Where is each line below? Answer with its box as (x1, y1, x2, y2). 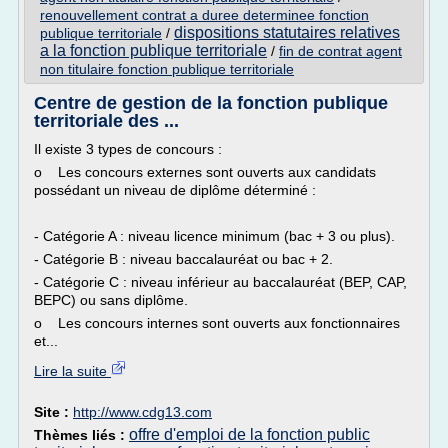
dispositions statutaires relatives (174, 24, 400, 41)
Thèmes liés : (34, 427, 129, 443)
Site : (34, 404, 73, 420)
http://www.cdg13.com (73, 404, 212, 420)
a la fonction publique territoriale (40, 42, 267, 59)
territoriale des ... (34, 111, 179, 131)
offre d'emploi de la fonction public (129, 426, 370, 443)
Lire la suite (34, 363, 111, 379)
